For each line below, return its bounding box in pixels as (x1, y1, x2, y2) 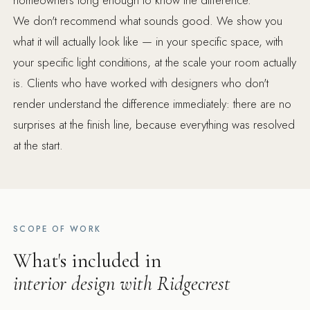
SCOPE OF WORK (13, 223, 102, 235)
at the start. (13, 136, 64, 154)
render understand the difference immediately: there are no (13, 95, 292, 112)
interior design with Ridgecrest (13, 271, 231, 295)
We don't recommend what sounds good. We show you (13, 12, 283, 29)
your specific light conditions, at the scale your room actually (13, 53, 297, 71)
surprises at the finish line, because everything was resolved (13, 116, 295, 133)
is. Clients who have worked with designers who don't (13, 74, 269, 91)
